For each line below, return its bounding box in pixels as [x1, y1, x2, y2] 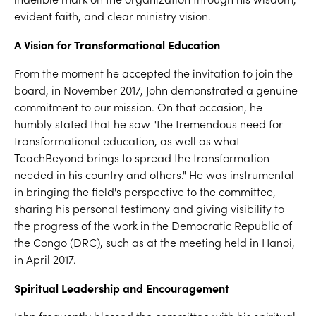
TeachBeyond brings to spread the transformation [14, 150, 269, 165]
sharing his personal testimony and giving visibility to [14, 201, 284, 216]
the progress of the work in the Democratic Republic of [14, 218, 292, 233]
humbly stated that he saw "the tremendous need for [14, 116, 283, 131]
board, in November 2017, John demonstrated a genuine [14, 83, 298, 97]
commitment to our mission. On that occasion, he [14, 99, 262, 114]
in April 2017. [14, 252, 76, 267]
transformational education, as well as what [14, 133, 240, 148]
